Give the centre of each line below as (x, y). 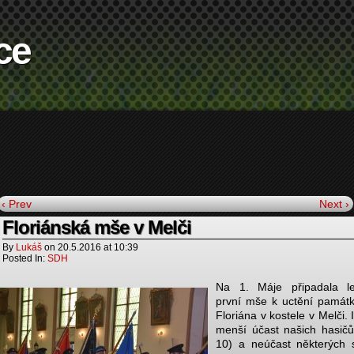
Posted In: (25, 258)
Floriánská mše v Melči (97, 227)
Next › (334, 204)
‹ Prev (17, 204)
